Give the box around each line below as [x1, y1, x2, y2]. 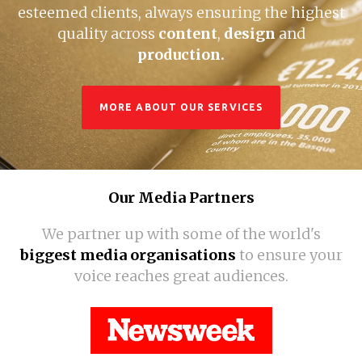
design [223, 23, 279, 43]
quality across [57, 23, 158, 43]
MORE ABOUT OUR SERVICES [99, 101, 263, 112]
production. [137, 44, 225, 64]
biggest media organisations [19, 245, 236, 264]
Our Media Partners [107, 187, 255, 207]
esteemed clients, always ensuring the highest [17, 2, 345, 22]
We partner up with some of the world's [41, 224, 321, 243]
